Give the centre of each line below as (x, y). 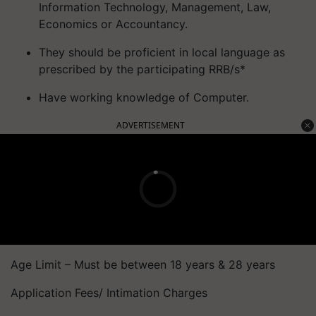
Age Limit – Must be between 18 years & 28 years (143, 264)
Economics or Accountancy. (113, 24)
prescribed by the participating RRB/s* (142, 69)
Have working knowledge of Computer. (144, 97)
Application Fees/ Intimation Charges (109, 292)
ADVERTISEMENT (151, 125)
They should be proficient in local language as (162, 52)
